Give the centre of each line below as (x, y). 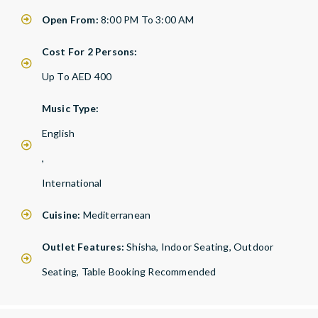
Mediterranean (117, 214)
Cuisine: (62, 214)
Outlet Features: (84, 246)
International (72, 182)
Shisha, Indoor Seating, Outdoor (200, 246)
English (58, 133)
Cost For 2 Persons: (89, 51)
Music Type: (70, 108)
